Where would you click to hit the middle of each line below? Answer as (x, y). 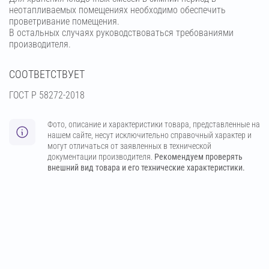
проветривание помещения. (64, 22)
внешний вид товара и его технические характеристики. (146, 168)
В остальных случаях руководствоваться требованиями (121, 33)
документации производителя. (101, 157)
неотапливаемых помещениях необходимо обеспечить (117, 10)
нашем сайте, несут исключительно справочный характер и (150, 135)
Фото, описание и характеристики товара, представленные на (154, 125)
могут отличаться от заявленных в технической (129, 146)
